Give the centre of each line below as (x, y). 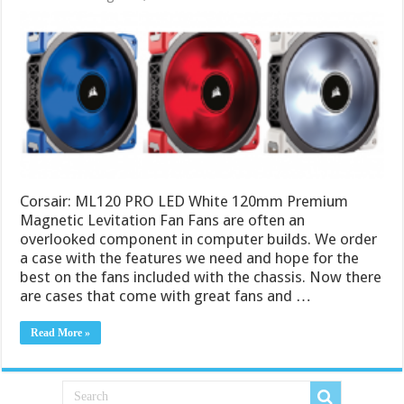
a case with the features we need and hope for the (190, 257)
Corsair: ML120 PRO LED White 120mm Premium (184, 201)
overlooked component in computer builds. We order (199, 239)
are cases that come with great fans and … (166, 295)
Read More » (61, 332)
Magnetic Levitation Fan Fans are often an (163, 220)
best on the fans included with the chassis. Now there (201, 276)
